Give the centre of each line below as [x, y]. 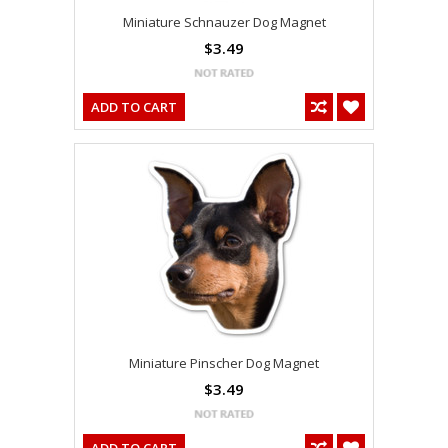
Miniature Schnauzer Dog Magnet [224, 22]
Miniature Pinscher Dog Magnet [224, 363]
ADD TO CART [134, 107]
